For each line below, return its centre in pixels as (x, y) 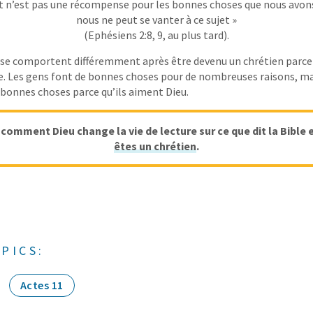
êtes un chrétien (155, 146)
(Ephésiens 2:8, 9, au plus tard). (156, 35)
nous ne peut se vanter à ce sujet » (156, 20)
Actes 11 (42, 285)
